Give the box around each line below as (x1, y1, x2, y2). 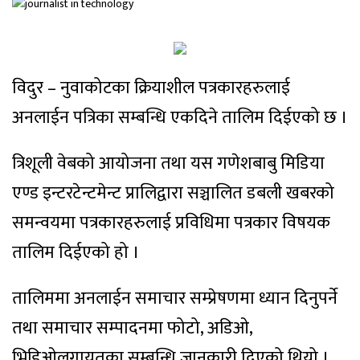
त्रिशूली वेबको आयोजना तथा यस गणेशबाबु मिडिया (12, 149, 325, 178)
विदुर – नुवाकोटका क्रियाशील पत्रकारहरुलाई (12, 73, 290, 103)
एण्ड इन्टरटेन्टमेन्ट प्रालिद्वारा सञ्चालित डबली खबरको (12, 178, 334, 208)
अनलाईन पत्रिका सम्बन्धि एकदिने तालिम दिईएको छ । (12, 103, 348, 133)
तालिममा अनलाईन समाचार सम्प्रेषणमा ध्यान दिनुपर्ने (12, 284, 337, 313)
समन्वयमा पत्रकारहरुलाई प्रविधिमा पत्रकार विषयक (12, 208, 330, 238)
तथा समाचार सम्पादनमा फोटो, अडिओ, (12, 313, 252, 343)
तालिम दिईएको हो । (12, 238, 140, 268)
